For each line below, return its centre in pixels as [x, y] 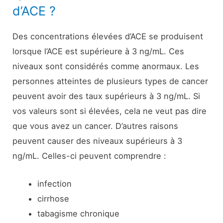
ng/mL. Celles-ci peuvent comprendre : [90, 156]
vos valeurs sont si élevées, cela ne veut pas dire [110, 111]
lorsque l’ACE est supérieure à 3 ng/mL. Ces [99, 52]
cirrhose [53, 199]
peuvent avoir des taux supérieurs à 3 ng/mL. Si [107, 96]
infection [54, 184]
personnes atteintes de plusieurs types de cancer [111, 81]
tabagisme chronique [78, 214]
